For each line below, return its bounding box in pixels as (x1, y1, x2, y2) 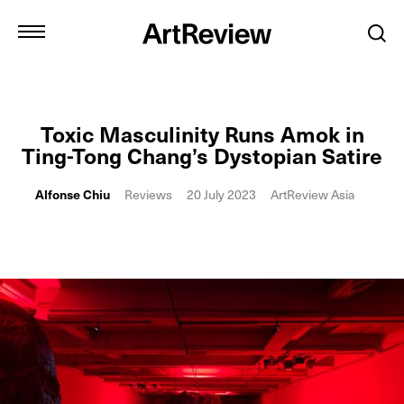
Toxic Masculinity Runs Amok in (40, 117, 364, 150)
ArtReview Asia (271, 185, 354, 204)
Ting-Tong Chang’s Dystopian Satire (22, 139, 382, 171)
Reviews (124, 185, 172, 204)
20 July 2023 (187, 185, 256, 204)
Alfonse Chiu (35, 185, 110, 204)
